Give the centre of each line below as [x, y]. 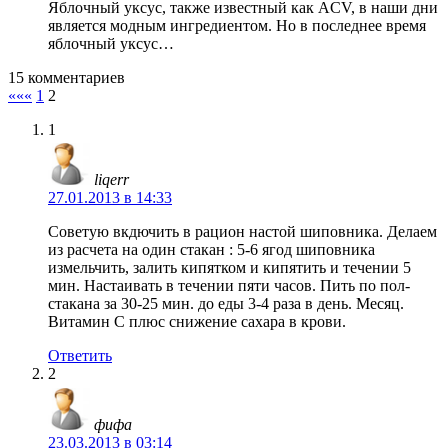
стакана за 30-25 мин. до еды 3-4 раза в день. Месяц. [226, 304]
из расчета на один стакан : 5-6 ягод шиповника [211, 250]
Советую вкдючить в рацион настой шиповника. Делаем [242, 232]
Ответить [80, 356]
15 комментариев [66, 78]
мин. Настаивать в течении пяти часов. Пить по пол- [229, 286]
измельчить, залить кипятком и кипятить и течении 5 [229, 268]
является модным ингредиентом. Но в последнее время [237, 26]
